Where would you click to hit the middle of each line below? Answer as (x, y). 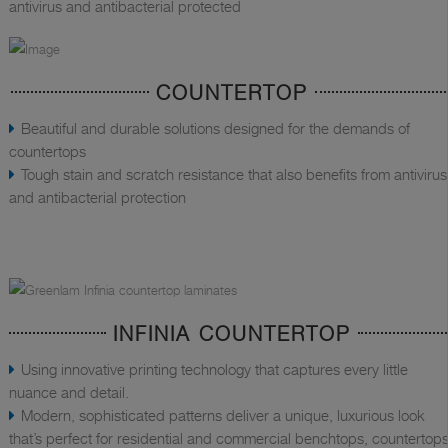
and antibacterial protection (97, 197)
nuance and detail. (69, 392)
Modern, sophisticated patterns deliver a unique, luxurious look (223, 415)
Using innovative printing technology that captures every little (214, 369)
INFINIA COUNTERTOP (232, 334)
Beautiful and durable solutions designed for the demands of (215, 128)
